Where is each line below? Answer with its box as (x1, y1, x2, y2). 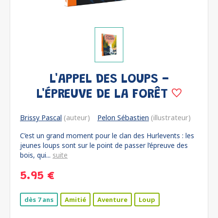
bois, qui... (20, 150, 53, 160)
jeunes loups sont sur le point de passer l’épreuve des (20, 141, 188, 150)
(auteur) (62, 113, 90, 122)
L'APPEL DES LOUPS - (49, 73, 169, 86)
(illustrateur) (149, 113, 191, 122)
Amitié (65, 195, 86, 204)
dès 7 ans (24, 195, 54, 204)
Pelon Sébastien (97, 113, 149, 122)
